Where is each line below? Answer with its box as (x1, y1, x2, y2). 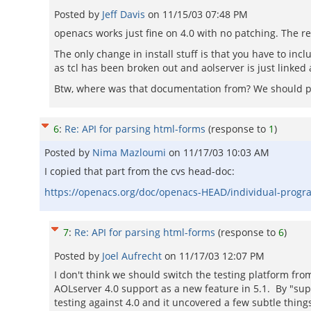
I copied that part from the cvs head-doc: (44, 165, 235, 178)
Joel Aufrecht (102, 249, 165, 262)
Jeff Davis (102, 8, 148, 21)
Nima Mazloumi (92, 146, 169, 159)
